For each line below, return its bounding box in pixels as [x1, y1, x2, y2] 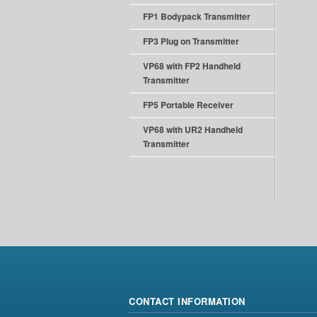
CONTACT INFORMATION [129, 294, 246, 308]
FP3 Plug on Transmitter [143, 35, 239, 47]
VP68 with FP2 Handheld [143, 59, 241, 72]
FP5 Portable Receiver [143, 98, 234, 111]
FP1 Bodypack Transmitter [143, 10, 250, 23]
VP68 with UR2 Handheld [143, 123, 243, 136]
